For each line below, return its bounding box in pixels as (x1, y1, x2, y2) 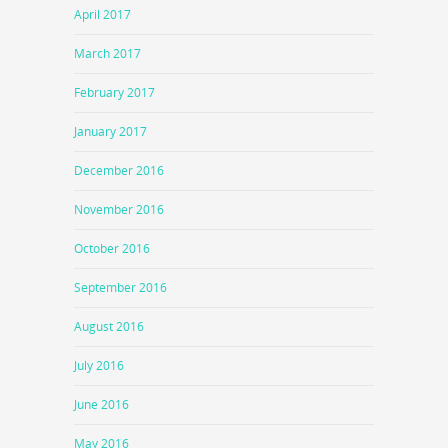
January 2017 (74, 122, 147, 140)
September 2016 (74, 278, 167, 296)
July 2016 (74, 356, 124, 374)
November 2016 (74, 200, 164, 218)
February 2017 (74, 83, 155, 101)
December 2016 (74, 161, 164, 179)
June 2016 (74, 395, 129, 413)
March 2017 (74, 44, 141, 62)
